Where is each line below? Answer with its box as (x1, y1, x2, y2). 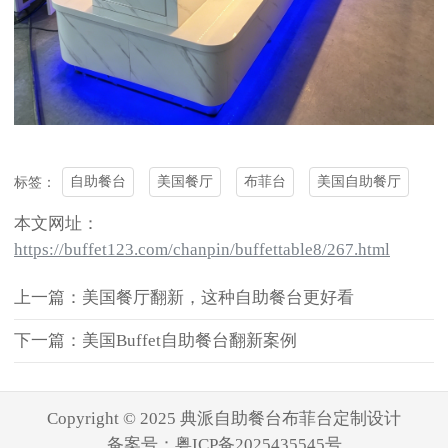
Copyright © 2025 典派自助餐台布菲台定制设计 (47, 408, 401, 428)
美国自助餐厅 (317, 174, 402, 190)
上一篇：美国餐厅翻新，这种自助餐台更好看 (14, 287, 354, 307)
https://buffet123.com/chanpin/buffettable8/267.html (14, 239, 390, 259)
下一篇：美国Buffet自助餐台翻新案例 (14, 330, 297, 350)
